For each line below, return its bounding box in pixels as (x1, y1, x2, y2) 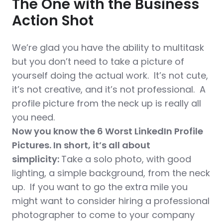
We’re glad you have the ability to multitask (12, 41, 204, 54)
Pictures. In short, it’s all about (12, 138, 150, 151)
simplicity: (12, 152, 61, 165)
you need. (12, 111, 55, 123)
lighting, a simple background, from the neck (12, 166, 210, 179)
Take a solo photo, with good (61, 152, 191, 165)
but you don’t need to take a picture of (12, 55, 184, 68)
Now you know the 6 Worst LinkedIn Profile (12, 124, 203, 137)
